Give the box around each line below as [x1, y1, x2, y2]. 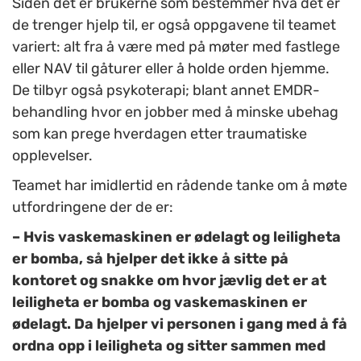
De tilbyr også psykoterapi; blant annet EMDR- [12, 81, 320, 100]
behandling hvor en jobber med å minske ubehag [12, 103, 338, 122]
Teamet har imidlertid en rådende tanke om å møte [12, 176, 347, 195]
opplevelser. [12, 147, 93, 165]
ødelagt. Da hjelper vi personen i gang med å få [12, 315, 347, 334]
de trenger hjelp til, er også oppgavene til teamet [12, 16, 336, 35]
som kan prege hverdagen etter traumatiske [12, 125, 307, 143]
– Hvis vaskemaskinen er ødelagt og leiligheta [12, 228, 341, 247]
